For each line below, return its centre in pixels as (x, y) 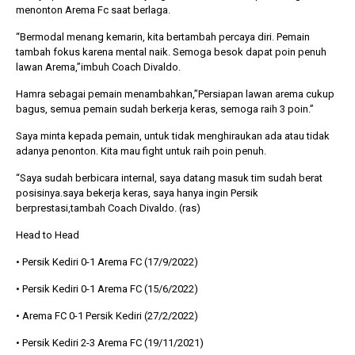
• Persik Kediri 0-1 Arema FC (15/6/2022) (107, 288)
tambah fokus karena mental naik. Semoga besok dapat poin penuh (171, 52)
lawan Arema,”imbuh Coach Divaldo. (98, 67)
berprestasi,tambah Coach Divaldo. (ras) (108, 208)
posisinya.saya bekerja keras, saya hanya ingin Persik (137, 193)
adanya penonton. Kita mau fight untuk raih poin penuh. (141, 151)
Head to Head (48, 235)
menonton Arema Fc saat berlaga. (93, 10)
